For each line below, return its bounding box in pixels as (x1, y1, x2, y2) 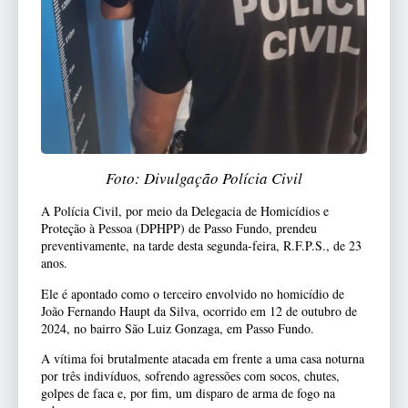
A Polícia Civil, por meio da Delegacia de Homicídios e (41, 202, 329, 220)
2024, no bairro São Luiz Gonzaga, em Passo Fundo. (41, 319, 314, 337)
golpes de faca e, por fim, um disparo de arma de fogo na (41, 384, 335, 403)
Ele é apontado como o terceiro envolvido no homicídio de (41, 284, 344, 302)
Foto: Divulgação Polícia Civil (106, 168, 302, 189)
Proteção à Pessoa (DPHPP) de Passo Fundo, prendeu (41, 219, 317, 238)
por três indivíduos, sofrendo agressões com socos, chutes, (41, 367, 340, 385)
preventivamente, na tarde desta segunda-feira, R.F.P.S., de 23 (41, 237, 362, 255)
